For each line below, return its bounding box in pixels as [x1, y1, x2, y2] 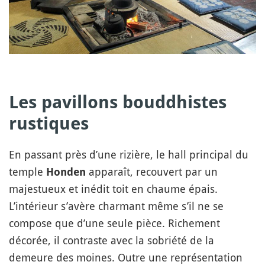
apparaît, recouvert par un [86, 164, 218, 179]
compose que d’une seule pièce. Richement [9, 215, 220, 230]
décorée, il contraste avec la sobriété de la [9, 232, 214, 247]
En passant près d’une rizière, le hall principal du [9, 147, 248, 161]
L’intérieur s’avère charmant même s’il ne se [9, 198, 224, 213]
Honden [46, 165, 86, 178]
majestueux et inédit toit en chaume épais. [9, 181, 218, 196]
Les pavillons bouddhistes [9, 91, 227, 112]
